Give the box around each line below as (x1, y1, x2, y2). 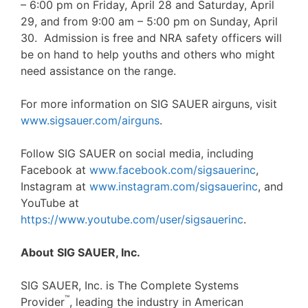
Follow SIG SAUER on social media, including (21, 146, 254, 160)
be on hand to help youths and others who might (21, 47, 275, 61)
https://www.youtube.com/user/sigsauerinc (21, 212, 243, 226)
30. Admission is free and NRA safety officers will (21, 30, 282, 45)
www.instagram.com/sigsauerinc (89, 179, 258, 193)
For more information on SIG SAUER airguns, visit (21, 96, 277, 111)
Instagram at (21, 179, 89, 193)
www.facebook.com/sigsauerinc (89, 162, 256, 177)
